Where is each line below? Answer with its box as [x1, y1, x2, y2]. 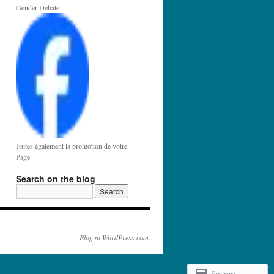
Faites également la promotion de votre [16, 141, 127, 150]
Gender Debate [16, 2, 59, 12]
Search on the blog [16, 172, 95, 185]
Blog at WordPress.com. [80, 232, 150, 242]
